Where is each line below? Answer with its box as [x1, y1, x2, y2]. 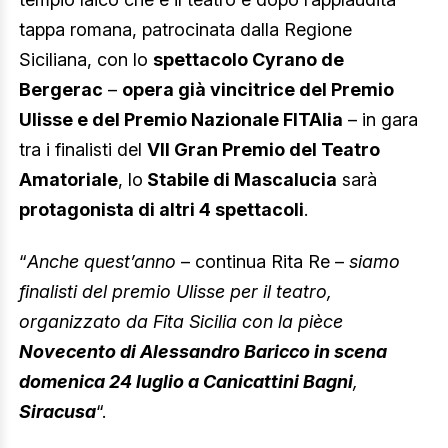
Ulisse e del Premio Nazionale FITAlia [19, 109, 343, 131]
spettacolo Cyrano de [153, 49, 344, 71]
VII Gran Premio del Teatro [147, 139, 380, 161]
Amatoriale [19, 169, 118, 191]
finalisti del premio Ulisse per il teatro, [19, 281, 332, 302]
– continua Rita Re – [181, 251, 349, 272]
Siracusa [19, 401, 96, 422]
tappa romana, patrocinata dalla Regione [19, 19, 352, 41]
